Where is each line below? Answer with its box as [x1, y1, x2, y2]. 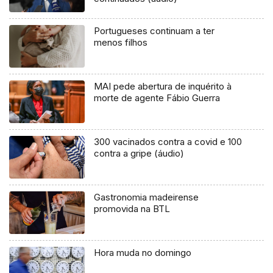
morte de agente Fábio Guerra [94, 91, 221, 104]
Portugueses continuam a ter [94, 24, 215, 37]
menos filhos [94, 36, 148, 48]
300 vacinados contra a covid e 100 [94, 135, 243, 147]
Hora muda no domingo [94, 246, 192, 258]
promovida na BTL [94, 202, 171, 214]
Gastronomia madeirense [94, 191, 199, 203]
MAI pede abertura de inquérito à [94, 80, 232, 92]
